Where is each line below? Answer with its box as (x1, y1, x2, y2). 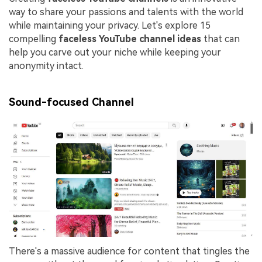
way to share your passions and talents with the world (9, 6, 243, 18)
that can (201, 33, 240, 45)
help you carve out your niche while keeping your (9, 47, 221, 58)
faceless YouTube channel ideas (58, 33, 201, 45)
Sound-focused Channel (9, 95, 134, 108)
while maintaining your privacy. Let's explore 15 (9, 20, 211, 32)
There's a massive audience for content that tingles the (9, 245, 250, 257)
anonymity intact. (9, 60, 84, 72)
